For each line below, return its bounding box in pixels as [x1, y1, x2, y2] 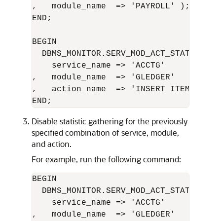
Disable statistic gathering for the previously [32, 116, 187, 126]
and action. [32, 139, 72, 149]
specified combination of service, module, [32, 127, 179, 138]
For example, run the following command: [32, 154, 181, 164]
